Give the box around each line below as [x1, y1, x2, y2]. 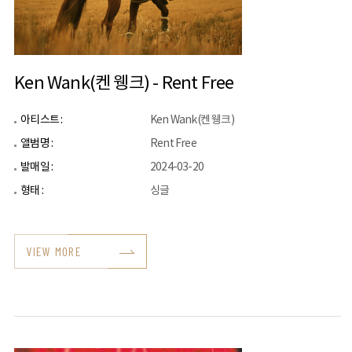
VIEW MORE [26, 244, 82, 258]
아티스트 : [20, 114, 63, 126]
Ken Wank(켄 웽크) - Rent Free [14, 74, 234, 93]
